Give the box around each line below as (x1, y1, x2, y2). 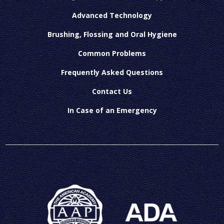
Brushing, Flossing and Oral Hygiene (47, 29, 177, 39)
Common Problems (78, 48, 146, 58)
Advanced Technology (72, 10, 152, 20)
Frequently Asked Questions (61, 67, 163, 77)
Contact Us (92, 86, 132, 96)
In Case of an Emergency (67, 105, 157, 115)
